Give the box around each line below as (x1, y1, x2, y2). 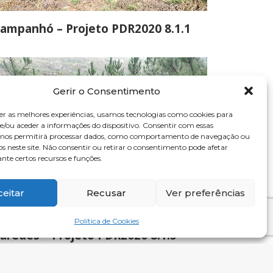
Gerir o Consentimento (52, 85, 160, 97)
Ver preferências (165, 186, 245, 199)
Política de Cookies (74, 216, 139, 225)
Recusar (87, 186, 127, 199)
